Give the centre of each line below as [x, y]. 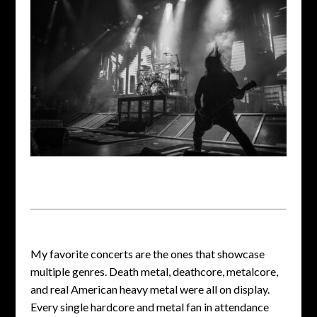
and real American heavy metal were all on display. [150, 289]
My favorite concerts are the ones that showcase [147, 254]
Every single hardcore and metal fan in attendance [149, 307]
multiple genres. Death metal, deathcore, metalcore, [154, 272]
